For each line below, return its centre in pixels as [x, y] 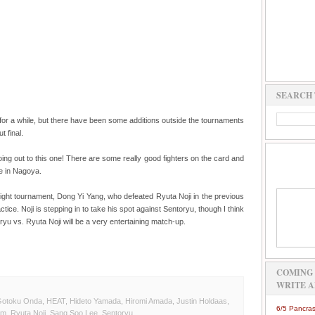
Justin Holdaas [202, 301]
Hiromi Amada [149, 301]
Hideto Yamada [95, 301]
